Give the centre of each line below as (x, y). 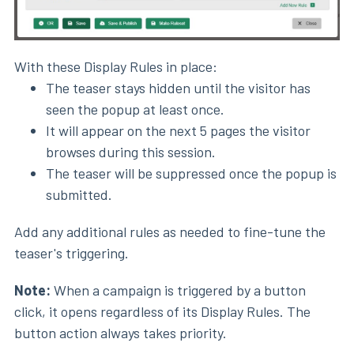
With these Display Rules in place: (116, 66)
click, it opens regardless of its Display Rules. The (162, 311)
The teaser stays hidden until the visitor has (178, 87)
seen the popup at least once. (135, 109)
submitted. (79, 194)
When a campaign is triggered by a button (180, 290)
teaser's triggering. (72, 252)
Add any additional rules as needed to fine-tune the (170, 231)
